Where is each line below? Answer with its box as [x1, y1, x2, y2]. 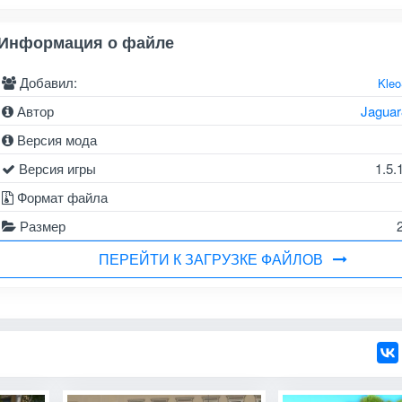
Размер [15, 215, 66, 235]
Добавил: [15, 72, 77, 92]
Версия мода [13, 129, 97, 149]
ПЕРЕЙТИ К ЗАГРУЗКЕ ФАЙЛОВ [98, 248, 323, 269]
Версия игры [14, 158, 96, 178]
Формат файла [13, 187, 108, 206]
